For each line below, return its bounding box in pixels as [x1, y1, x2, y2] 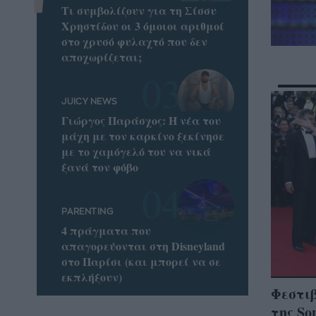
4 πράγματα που [61, 222, 152, 239]
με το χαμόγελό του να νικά [61, 143, 212, 160]
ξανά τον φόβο [61, 159, 139, 176]
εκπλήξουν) [61, 269, 123, 286]
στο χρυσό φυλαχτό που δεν [61, 32, 208, 49]
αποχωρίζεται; [61, 48, 142, 65]
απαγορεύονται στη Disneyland [61, 238, 226, 255]
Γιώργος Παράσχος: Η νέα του [61, 112, 221, 129]
